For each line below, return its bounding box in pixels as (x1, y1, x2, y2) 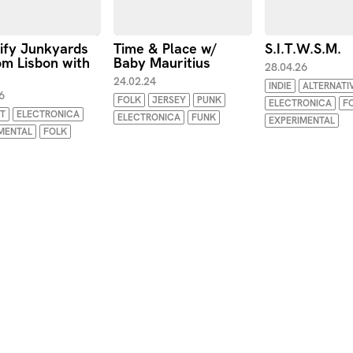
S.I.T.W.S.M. (265, 39, 341, 58)
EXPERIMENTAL (269, 114, 335, 127)
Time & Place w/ (113, 39, 217, 58)
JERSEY (152, 94, 186, 106)
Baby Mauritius (113, 54, 210, 72)
